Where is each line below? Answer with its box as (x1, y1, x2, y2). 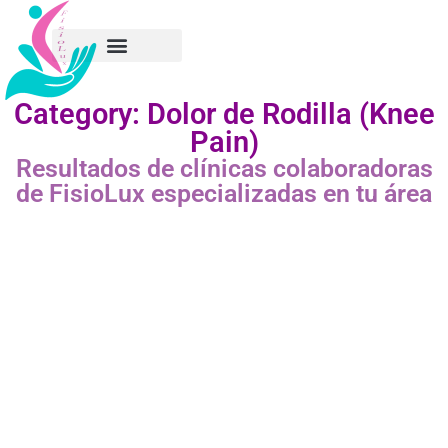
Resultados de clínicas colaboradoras (15, 154, 433, 183)
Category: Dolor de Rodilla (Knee (13, 97, 435, 131)
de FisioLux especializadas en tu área (16, 179, 432, 208)
